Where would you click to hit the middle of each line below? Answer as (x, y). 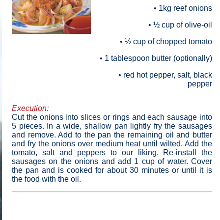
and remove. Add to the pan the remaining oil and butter (112, 135)
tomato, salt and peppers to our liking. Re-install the (112, 152)
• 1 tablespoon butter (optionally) (156, 58)
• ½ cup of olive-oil (180, 25)
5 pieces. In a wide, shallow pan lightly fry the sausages (112, 126)
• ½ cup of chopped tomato (166, 41)
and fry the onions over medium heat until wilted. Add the (112, 144)
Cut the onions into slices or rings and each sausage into (112, 117)
